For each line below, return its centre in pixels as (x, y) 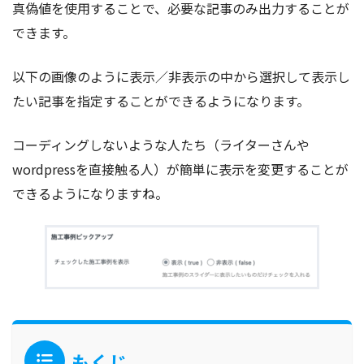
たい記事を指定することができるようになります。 (161, 100)
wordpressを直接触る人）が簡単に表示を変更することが (180, 169)
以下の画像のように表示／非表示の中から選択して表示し (181, 76)
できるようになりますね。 (90, 193)
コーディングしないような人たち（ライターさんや (161, 144)
